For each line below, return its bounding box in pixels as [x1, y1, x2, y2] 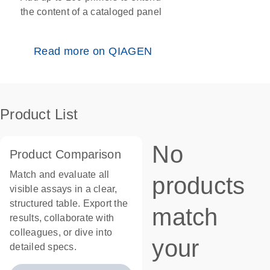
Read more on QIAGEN [34, 45, 152, 57]
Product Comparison [10, 148, 121, 161]
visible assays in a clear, [10, 184, 118, 194]
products [152, 172, 245, 199]
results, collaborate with [10, 213, 115, 223]
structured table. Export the [10, 198, 128, 209]
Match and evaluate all [10, 169, 110, 180]
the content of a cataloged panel [20, 7, 162, 17]
